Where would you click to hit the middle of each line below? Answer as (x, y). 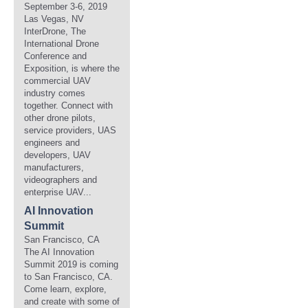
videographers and (60, 180)
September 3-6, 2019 (66, 7)
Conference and (55, 56)
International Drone (62, 44)
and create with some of (72, 301)
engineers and (52, 143)
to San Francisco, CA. (68, 277)
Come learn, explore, (65, 289)
